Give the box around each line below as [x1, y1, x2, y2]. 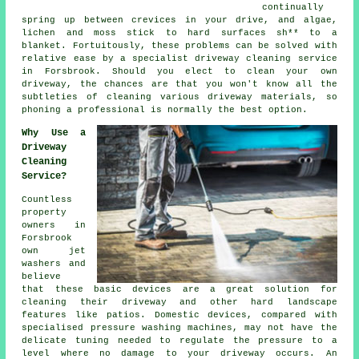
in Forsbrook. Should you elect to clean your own [22, 67, 337, 77]
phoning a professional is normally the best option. [22, 105, 309, 115]
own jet [22, 246, 86, 256]
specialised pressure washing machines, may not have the [22, 323, 337, 333]
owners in [22, 220, 86, 231]
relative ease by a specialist [22, 54, 196, 64]
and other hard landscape [166, 297, 337, 308]
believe [22, 272, 62, 282]
